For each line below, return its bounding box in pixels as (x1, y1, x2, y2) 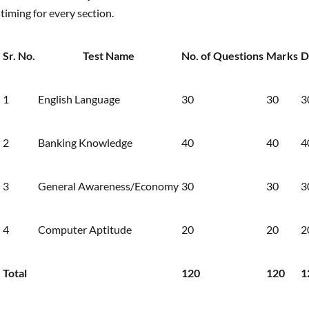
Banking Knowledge (38, 135, 132, 149)
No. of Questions (181, 48, 263, 62)
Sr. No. (3, 48, 35, 62)
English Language (38, 92, 120, 106)
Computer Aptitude (38, 222, 132, 236)
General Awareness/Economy (38, 179, 179, 192)
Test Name (82, 48, 134, 62)
